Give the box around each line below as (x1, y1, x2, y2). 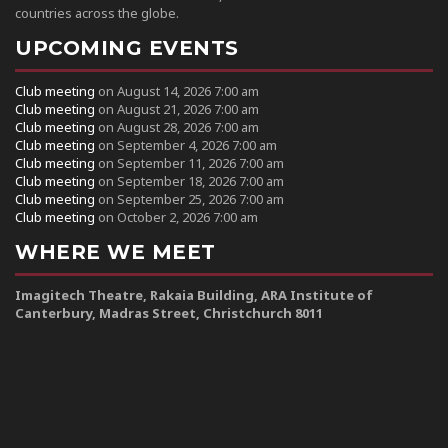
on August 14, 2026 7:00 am (95, 81, 259, 100)
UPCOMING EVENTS (15, 35, 239, 60)
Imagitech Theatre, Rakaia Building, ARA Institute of (15, 285, 373, 304)
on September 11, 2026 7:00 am (95, 153, 284, 172)
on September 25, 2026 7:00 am (95, 189, 284, 208)
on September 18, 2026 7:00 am (95, 171, 284, 190)
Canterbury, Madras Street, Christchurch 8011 (15, 303, 323, 322)
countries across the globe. (15, 3, 179, 22)
